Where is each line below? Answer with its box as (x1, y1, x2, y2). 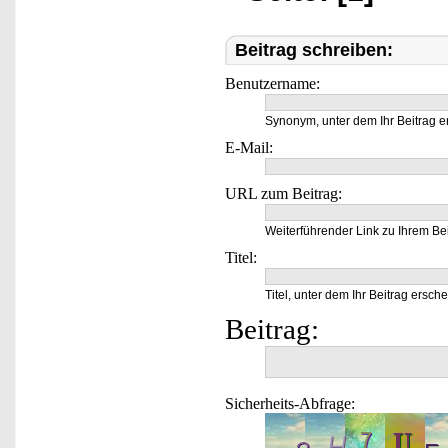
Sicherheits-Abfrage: (225, 395, 355, 412)
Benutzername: (225, 75, 320, 92)
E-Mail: (225, 139, 273, 156)
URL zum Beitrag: (225, 185, 342, 202)
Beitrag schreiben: (235, 40, 393, 60)
